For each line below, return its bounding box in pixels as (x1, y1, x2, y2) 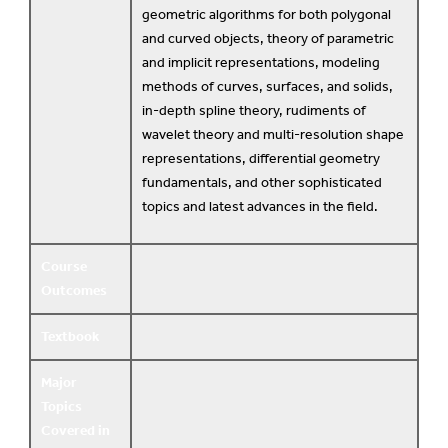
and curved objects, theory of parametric (142, 30, 394, 48)
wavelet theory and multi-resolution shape (142, 126, 404, 144)
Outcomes (41, 281, 107, 299)
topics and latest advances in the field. (142, 198, 378, 216)
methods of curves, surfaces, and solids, (142, 78, 393, 96)
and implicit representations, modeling (142, 54, 380, 72)
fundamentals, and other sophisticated (142, 174, 382, 192)
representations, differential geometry (142, 150, 380, 168)
